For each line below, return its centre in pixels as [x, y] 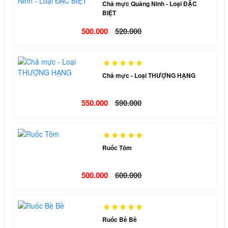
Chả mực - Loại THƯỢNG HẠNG [149, 76]
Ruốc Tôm [117, 147]
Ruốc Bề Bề [120, 220]
